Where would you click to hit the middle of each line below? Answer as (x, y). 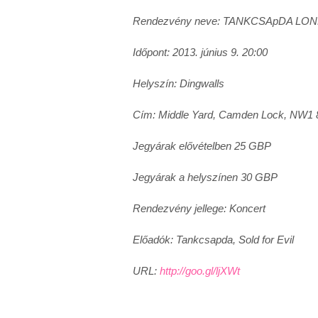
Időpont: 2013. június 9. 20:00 (200, 52)
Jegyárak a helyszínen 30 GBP (205, 177)
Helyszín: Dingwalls (179, 83)
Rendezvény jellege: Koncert (199, 208)
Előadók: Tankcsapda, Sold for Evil (213, 239)
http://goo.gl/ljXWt (200, 270)
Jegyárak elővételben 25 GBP (202, 146)
